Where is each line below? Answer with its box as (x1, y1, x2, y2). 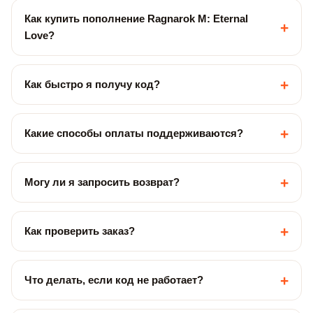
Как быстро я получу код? (24, 78, 160, 90)
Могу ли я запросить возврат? (24, 176, 180, 188)
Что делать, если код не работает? (24, 274, 203, 286)
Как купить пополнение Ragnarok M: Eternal (24, 13, 248, 24)
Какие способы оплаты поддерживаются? (24, 127, 243, 139)
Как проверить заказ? (24, 225, 135, 237)
